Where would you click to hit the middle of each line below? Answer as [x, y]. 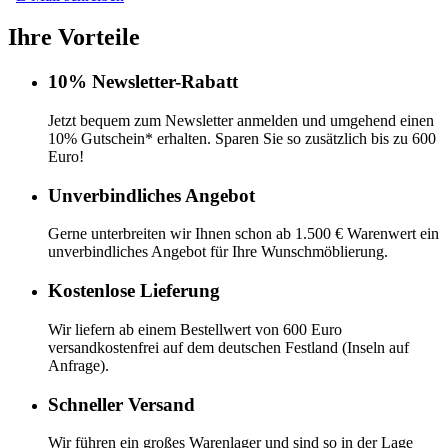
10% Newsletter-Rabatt [143, 82]
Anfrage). [78, 365]
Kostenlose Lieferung [134, 291]
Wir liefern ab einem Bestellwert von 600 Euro [195, 329]
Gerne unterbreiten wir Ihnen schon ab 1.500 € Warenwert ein [243, 234]
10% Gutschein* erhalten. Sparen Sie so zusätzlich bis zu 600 [242, 139]
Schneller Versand [121, 404]
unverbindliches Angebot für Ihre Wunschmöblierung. [218, 252]
